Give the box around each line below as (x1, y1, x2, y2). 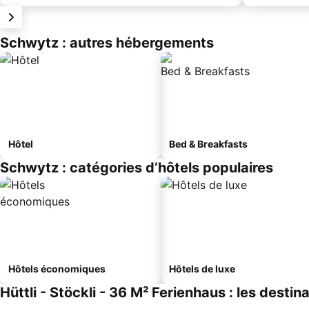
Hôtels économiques (8, 263, 106, 275)
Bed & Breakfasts (169, 138, 248, 150)
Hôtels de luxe (169, 263, 235, 275)
